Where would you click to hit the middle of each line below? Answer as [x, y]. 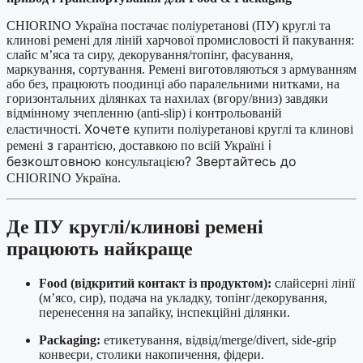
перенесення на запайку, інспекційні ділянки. [164, 313]
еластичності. [45, 130]
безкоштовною [56, 162]
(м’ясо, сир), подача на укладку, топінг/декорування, [183, 298]
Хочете [109, 129]
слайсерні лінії [313, 284]
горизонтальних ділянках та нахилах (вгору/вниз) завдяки [167, 99]
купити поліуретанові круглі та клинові [243, 130]
